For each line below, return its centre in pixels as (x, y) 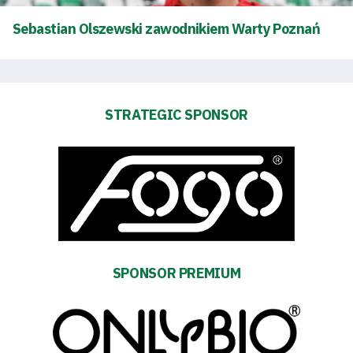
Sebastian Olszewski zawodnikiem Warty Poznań (167, 28)
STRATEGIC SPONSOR (176, 115)
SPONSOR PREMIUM (176, 273)
